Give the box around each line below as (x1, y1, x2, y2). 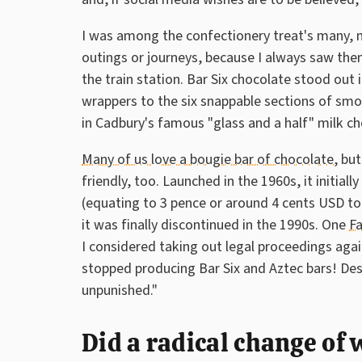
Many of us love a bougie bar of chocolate (82, 149, 334, 170)
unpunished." (82, 280, 158, 301)
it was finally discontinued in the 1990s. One (82, 215, 349, 235)
